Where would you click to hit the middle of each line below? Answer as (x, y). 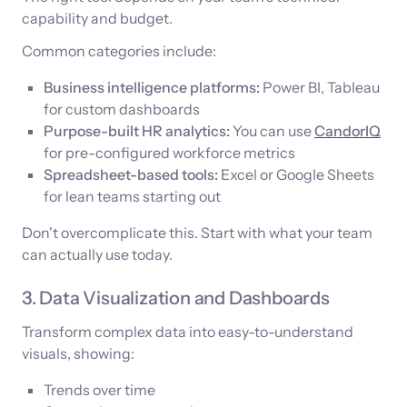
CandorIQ (347, 130)
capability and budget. (97, 18)
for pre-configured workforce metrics (169, 152)
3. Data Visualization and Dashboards (176, 298)
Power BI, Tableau (320, 87)
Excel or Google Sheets (296, 174)
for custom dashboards (122, 109)
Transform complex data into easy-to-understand (188, 331)
